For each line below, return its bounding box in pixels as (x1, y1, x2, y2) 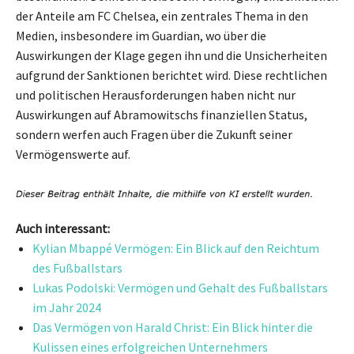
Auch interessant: (16, 220, 110, 237)
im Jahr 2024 (32, 299, 101, 316)
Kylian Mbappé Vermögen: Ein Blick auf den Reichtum (32, 240, 319, 257)
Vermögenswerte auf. (16, 145, 130, 162)
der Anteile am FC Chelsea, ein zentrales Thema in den (16, 7, 308, 24)
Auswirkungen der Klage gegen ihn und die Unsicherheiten (16, 47, 327, 63)
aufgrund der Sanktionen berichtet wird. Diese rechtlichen (16, 66, 327, 83)
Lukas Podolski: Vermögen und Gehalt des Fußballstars (32, 280, 328, 296)
